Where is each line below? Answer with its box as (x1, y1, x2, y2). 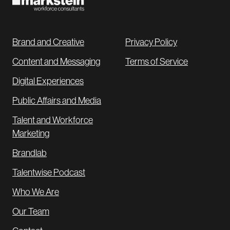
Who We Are (12, 186, 59, 197)
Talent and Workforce (12, 114, 93, 125)
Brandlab (12, 147, 47, 158)
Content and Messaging (12, 56, 100, 67)
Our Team (12, 206, 49, 217)
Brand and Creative (12, 36, 84, 47)
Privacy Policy (125, 36, 177, 47)
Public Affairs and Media (12, 95, 101, 106)
